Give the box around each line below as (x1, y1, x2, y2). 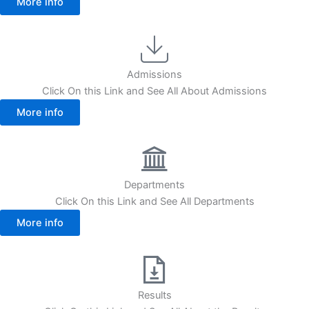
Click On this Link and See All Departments (54, 195, 255, 208)
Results (137, 289, 172, 302)
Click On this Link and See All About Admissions (42, 85, 267, 98)
